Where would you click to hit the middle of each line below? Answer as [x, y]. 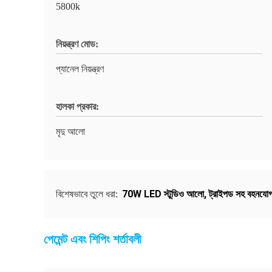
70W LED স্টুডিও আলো [163, 194]
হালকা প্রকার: [77, 107]
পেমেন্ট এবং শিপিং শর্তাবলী [93, 239]
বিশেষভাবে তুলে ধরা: [88, 194]
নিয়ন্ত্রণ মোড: [77, 44]
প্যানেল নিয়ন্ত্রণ [80, 69]
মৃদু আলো [70, 131]
